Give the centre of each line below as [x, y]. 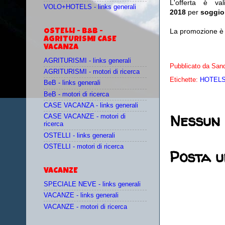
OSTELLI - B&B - [73, 31]
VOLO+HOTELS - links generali [90, 7]
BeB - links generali [72, 83]
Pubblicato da [191, 66]
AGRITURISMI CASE [80, 39]
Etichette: [185, 80]
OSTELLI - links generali [79, 135]
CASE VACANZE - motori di [85, 117]
